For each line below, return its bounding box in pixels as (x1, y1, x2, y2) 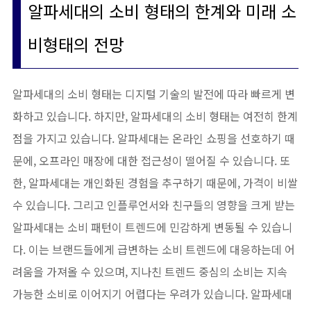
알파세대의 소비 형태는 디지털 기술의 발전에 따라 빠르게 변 (12, 85, 295, 102)
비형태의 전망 (28, 32, 124, 56)
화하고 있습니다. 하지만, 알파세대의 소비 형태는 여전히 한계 (12, 108, 298, 124)
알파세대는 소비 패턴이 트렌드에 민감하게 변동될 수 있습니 (12, 219, 292, 235)
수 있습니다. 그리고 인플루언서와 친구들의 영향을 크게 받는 (12, 196, 295, 213)
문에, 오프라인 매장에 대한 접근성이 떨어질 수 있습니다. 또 (12, 152, 290, 169)
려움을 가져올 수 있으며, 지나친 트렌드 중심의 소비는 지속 (12, 263, 287, 280)
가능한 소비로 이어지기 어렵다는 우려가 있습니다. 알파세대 (12, 285, 292, 302)
